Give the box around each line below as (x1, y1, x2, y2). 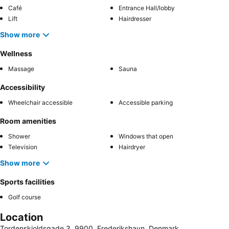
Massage (8, 64, 34, 73)
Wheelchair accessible (8, 98, 73, 106)
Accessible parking (119, 98, 173, 106)
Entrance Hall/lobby (119, 4, 175, 12)
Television (8, 143, 37, 151)
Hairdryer (119, 143, 145, 151)
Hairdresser (119, 14, 151, 22)
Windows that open (119, 132, 173, 140)
